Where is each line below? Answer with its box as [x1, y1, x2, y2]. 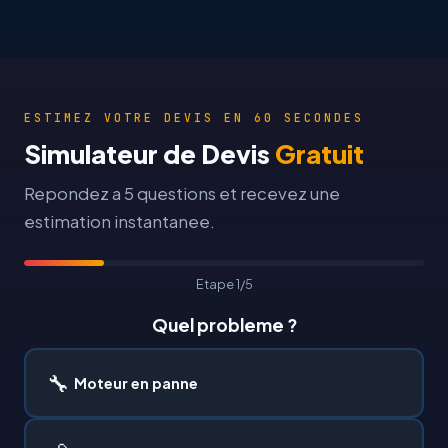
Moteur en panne [74, 374, 198, 392]
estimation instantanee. [24, 211, 215, 232]
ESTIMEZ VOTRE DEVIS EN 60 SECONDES [24, 110, 364, 125]
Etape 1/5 [195, 276, 253, 292]
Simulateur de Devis [24, 137, 275, 170]
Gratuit [275, 137, 364, 170]
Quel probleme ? [151, 314, 297, 336]
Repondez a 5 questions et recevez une [24, 183, 340, 204]
